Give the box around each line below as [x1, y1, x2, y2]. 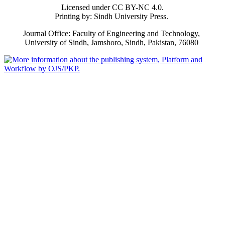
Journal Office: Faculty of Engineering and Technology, [23, 29, 202, 38]
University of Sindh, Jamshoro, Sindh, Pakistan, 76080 [25, 38, 200, 47]
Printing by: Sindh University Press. [55, 12, 170, 21]
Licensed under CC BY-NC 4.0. [61, 3, 164, 12]
